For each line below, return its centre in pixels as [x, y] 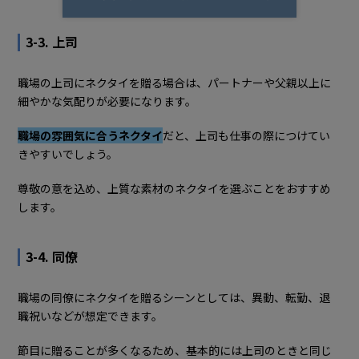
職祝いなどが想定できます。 [91, 315]
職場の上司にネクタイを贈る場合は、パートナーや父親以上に [175, 82]
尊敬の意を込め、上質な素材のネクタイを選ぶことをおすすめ [175, 188]
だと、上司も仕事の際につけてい [247, 135]
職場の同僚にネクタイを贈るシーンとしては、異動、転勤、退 [174, 297]
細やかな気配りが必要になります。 [107, 101]
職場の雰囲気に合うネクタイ [91, 135]
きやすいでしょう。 [68, 153]
